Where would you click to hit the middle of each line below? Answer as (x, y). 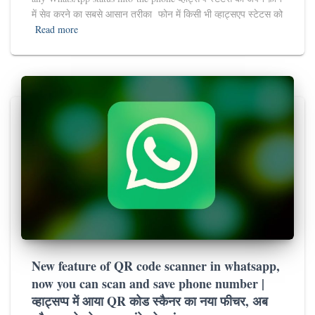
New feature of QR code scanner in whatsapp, (156, 265)
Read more (57, 30)
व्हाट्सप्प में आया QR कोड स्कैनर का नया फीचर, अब (150, 301)
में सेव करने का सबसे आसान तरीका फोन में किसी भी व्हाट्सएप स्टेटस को (157, 14)
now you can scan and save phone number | (148, 283)
